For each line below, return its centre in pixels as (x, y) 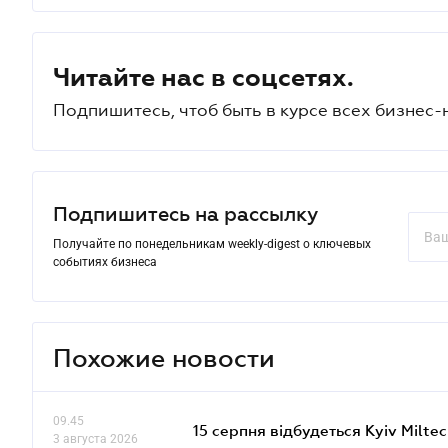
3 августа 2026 (95, 439)
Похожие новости (164, 357)
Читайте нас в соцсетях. (203, 77)
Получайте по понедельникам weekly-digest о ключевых (212, 244)
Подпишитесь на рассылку (185, 214)
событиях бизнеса (105, 262)
